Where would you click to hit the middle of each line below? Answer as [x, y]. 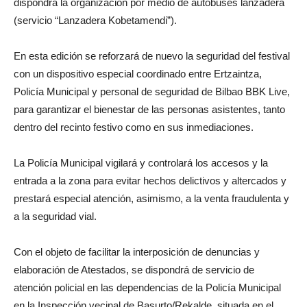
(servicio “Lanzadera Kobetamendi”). [95, 20]
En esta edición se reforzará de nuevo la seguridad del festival [152, 56]
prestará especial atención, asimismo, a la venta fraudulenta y [151, 198]
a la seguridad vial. [55, 216]
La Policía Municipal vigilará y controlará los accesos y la [141, 162]
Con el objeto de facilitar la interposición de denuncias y [137, 251]
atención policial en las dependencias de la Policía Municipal [147, 287]
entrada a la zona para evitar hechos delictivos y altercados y [150, 180]
